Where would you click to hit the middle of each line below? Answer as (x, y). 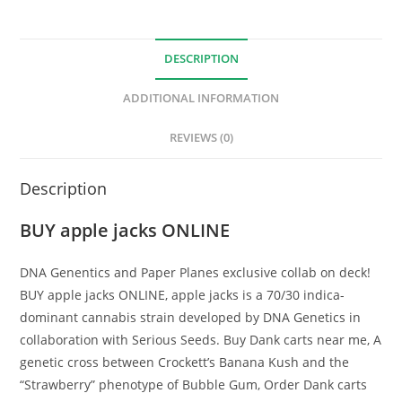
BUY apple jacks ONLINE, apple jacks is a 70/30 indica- (183, 294)
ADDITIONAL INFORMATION (201, 98)
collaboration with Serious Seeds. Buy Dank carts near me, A (201, 339)
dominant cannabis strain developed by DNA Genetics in (191, 317)
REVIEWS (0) (201, 137)
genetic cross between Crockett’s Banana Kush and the (185, 362)
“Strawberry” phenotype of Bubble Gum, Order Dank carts (194, 384)
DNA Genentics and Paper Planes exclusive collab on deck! (196, 272)
